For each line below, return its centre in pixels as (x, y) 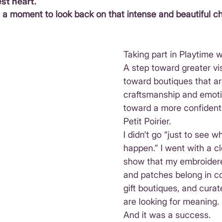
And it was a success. (167, 215)
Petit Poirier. (147, 121)
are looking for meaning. (171, 202)
